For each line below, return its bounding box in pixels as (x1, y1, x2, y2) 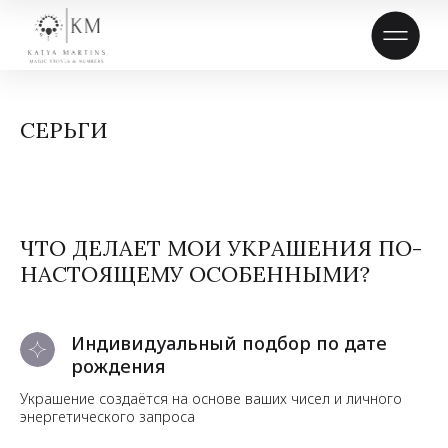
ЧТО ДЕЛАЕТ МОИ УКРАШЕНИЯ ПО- (20, 234, 422, 262)
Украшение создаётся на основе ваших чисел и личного (20, 389, 402, 408)
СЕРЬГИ (20, 116, 108, 144)
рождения (71, 354, 165, 378)
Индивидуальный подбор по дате (71, 331, 387, 355)
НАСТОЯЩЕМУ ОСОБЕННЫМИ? (20, 260, 370, 288)
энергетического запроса (20, 407, 195, 426)
